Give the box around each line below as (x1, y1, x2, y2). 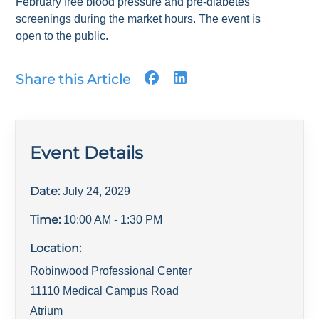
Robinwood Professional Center (30, 265, 192, 278)
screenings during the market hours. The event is (16, 13, 261, 26)
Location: (30, 241, 82, 256)
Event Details (30, 142, 144, 164)
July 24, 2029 (63, 185, 131, 198)
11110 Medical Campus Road (30, 285, 179, 298)
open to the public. (16, 30, 112, 43)
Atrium (30, 305, 63, 318)
